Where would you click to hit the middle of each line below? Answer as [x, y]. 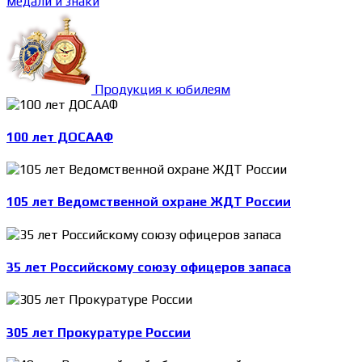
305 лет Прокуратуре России [99, 332]
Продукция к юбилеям [162, 89]
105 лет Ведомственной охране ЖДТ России [149, 202]
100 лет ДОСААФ [60, 137]
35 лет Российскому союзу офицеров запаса [149, 267]
